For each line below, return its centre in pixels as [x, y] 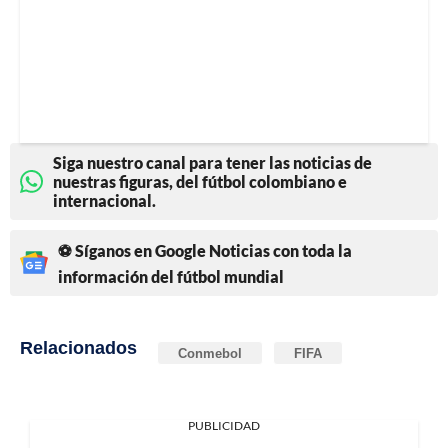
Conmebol [210, 352]
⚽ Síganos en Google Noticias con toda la [205, 250]
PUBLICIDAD [224, 425]
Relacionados [78, 346]
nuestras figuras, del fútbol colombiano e [200, 181]
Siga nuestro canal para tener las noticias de [212, 162]
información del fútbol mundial [171, 276]
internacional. [104, 200]
